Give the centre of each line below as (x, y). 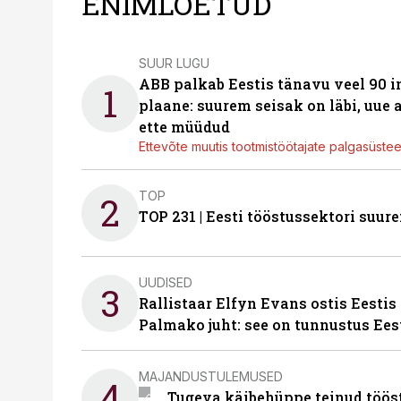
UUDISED (166, 282)
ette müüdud (184, 127)
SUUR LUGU (174, 63)
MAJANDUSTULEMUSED (211, 376)
